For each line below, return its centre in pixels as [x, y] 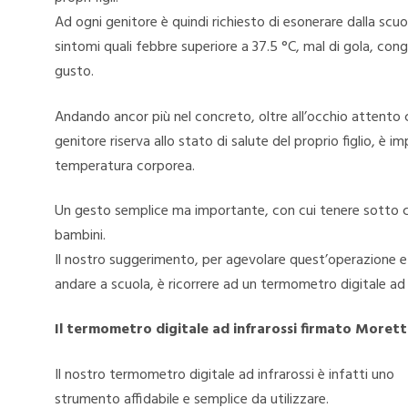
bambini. [80, 235]
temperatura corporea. [125, 166]
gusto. [74, 72]
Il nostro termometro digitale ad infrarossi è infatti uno [224, 375]
